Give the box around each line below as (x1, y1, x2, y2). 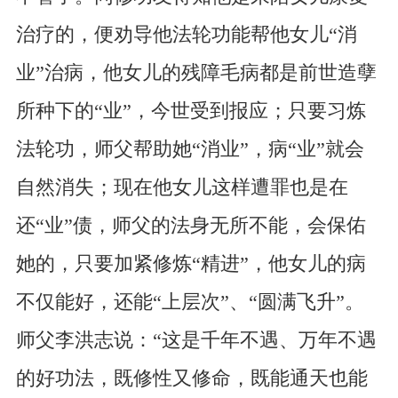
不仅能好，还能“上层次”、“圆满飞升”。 (15, 291, 364, 313)
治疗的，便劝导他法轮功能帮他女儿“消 (15, 23, 357, 45)
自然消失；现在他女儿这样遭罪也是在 (15, 176, 348, 198)
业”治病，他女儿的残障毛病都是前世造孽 (15, 61, 377, 84)
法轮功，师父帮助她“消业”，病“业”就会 (15, 138, 364, 160)
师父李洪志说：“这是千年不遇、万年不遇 (15, 329, 377, 351)
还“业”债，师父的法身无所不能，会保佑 (15, 214, 366, 236)
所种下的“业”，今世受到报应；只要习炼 (15, 99, 366, 122)
